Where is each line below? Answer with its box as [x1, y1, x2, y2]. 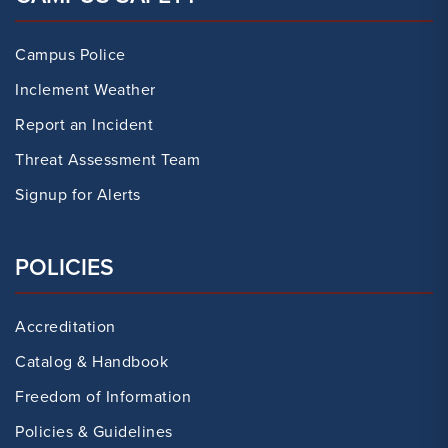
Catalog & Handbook [15, 350, 168, 373]
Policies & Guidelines [15, 420, 173, 443]
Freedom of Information [15, 385, 191, 408]
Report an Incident [15, 113, 153, 136]
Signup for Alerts [15, 183, 141, 206]
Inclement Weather [15, 78, 156, 101]
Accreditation [15, 315, 116, 338]
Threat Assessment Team [15, 148, 200, 171]
